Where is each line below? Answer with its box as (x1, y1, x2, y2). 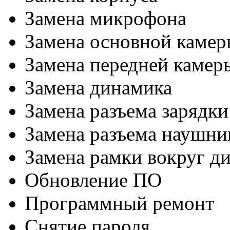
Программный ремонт (25, 192, 214, 215)
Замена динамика (25, 76, 172, 99)
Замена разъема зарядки (25, 100, 228, 122)
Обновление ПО (25, 169, 162, 191)
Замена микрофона (25, 7, 186, 30)
